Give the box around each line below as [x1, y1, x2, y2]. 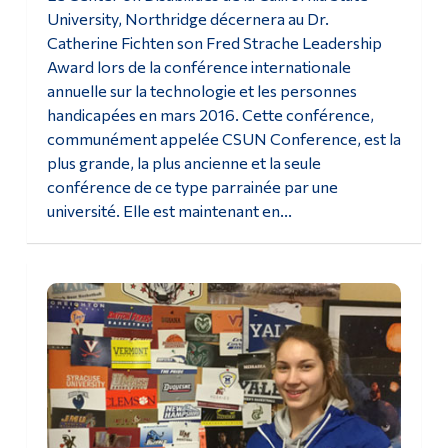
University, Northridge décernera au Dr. [46, 9, 329, 29]
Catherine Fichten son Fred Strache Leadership [46, 33, 382, 53]
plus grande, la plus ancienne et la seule [46, 153, 321, 173]
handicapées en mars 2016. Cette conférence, [46, 105, 374, 125]
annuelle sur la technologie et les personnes [46, 81, 357, 101]
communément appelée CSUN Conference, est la [46, 129, 401, 149]
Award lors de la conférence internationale [46, 57, 351, 77]
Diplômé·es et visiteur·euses [208, 24, 379, 41]
